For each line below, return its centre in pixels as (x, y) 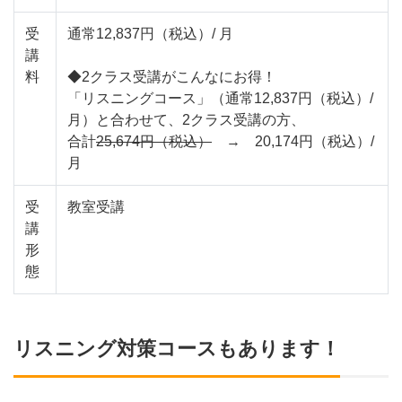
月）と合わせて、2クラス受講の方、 (186, 120)
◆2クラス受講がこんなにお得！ (172, 77)
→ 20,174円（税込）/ (293, 142)
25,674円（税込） (154, 142)
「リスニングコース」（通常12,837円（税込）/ (220, 99)
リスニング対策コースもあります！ (177, 349)
